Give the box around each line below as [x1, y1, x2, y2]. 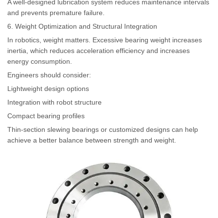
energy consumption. [7, 57, 72, 65]
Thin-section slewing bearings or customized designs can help [7, 125, 198, 133]
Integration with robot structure [7, 98, 102, 106]
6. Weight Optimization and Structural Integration [7, 22, 157, 30]
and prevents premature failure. [7, 8, 105, 17]
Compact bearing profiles [7, 111, 85, 120]
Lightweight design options [7, 84, 89, 92]
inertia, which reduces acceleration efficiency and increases [7, 46, 190, 54]
